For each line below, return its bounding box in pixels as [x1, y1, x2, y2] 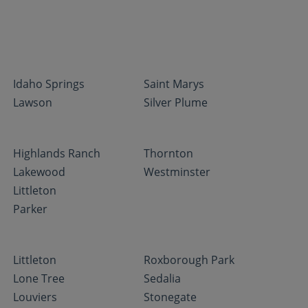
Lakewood [13, 164, 66, 179]
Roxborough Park [144, 252, 235, 267]
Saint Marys [144, 76, 205, 91]
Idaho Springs [13, 76, 85, 91]
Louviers [13, 289, 58, 305]
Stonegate [144, 289, 197, 305]
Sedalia [144, 271, 181, 286]
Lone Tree [13, 271, 65, 286]
